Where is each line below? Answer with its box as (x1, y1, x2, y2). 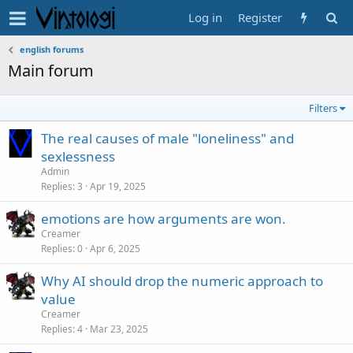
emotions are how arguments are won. (41, 210, 286, 228)
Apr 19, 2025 (90, 180, 146, 193)
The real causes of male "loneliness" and (41, 129, 294, 147)
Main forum (8, 60, 94, 81)
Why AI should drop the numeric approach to (41, 272, 323, 290)
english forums (20, 43, 84, 55)
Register (238, 9, 282, 25)
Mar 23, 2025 (90, 322, 148, 336)
